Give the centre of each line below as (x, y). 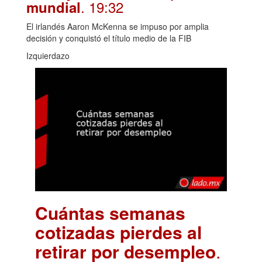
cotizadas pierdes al (118, 232)
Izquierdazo (48, 56)
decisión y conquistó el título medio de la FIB (109, 38)
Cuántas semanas (110, 212)
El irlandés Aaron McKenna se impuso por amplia (118, 27)
